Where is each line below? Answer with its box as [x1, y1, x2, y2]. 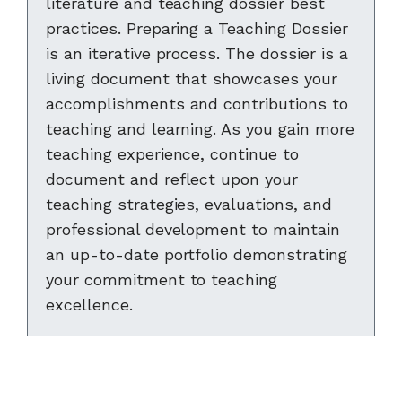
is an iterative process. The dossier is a [46, 44, 348, 63]
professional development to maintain [46, 220, 340, 239]
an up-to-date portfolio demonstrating [46, 245, 347, 264]
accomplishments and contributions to [46, 94, 348, 113]
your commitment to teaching [46, 270, 278, 289]
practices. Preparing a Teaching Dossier [46, 19, 348, 38]
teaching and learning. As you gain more [46, 119, 354, 138]
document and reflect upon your [46, 170, 299, 188]
